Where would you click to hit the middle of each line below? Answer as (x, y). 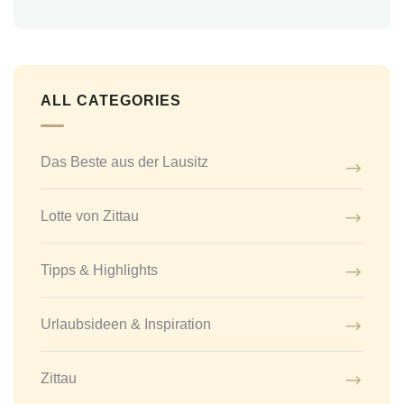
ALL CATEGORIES (111, 101)
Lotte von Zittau (90, 216)
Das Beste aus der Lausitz (124, 162)
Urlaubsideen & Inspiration (126, 325)
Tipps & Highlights (99, 271)
